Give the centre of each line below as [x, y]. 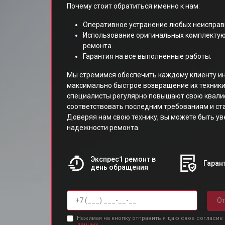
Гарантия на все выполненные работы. [147, 56]
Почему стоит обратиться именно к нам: [133, 6]
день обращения [119, 167]
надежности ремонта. [103, 128]
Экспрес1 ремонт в [123, 159]
